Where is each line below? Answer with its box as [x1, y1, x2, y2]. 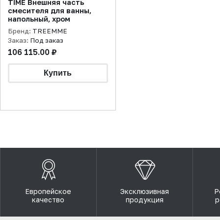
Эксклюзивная [120, 187, 169, 195]
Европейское [25, 187, 72, 195]
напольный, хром [52, 15, 70, 23]
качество [32, 195, 65, 204]
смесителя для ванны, [8, 6, 51, 15]
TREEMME [32, 27, 67, 35]
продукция [126, 195, 164, 204]
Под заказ [30, 36, 63, 44]
